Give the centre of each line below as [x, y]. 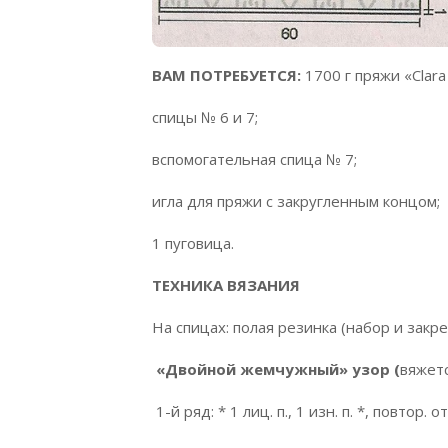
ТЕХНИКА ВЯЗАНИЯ [226, 284]
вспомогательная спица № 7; [254, 158]
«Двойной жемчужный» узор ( [278, 368]
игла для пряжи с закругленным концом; [296, 200]
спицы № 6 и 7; [205, 116]
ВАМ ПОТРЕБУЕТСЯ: [226, 74]
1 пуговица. [193, 242]
